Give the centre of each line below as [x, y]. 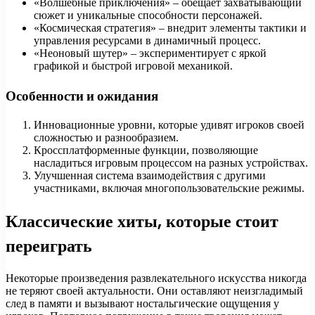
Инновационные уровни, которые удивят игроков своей [169, 125]
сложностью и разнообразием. [106, 138]
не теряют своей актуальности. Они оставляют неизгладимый [154, 291]
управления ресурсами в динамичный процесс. [147, 40]
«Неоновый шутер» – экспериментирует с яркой [150, 53]
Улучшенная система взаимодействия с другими [150, 176]
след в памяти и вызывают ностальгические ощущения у [142, 304]
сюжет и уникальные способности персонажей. [148, 15]
